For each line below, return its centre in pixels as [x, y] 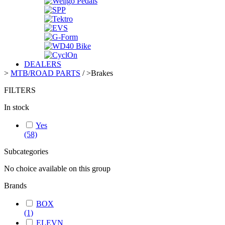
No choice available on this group [57, 168]
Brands [15, 185]
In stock [17, 107]
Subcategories [26, 151]
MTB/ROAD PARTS [45, 73]
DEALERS [43, 64]
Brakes [102, 73]
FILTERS [20, 90]
